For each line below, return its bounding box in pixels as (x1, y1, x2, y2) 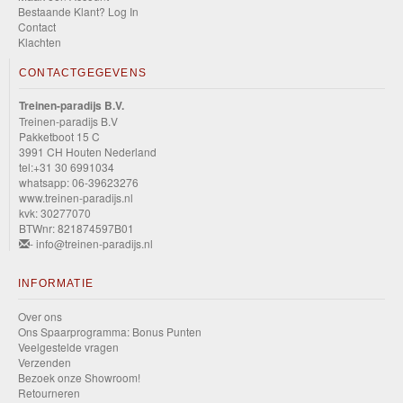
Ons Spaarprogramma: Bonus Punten (18, 324, 201, 339)
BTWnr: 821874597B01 (19, 220, 134, 236)
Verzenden (18, 354, 71, 370)
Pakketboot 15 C (19, 129, 100, 144)
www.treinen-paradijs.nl (19, 190, 133, 205)
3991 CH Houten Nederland (19, 144, 157, 159)
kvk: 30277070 (19, 205, 91, 220)
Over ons (18, 309, 62, 324)
